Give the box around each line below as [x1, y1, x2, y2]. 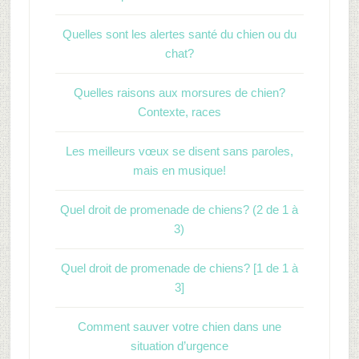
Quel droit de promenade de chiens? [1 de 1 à [60, 261, 298, 275]
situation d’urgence [130, 339, 228, 353]
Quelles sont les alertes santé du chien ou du [62, 27, 296, 41]
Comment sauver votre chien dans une [77, 320, 281, 333]
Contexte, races [137, 105, 221, 119]
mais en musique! [132, 163, 226, 177]
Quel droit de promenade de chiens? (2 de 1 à [60, 203, 299, 216]
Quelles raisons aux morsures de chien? [73, 86, 285, 99]
